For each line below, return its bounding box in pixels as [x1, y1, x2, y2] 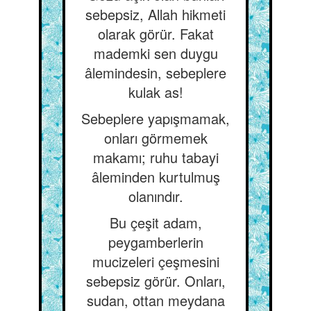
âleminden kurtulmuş [91, 167, 220, 187]
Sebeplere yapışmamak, [81, 108, 230, 128]
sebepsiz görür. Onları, [85, 271, 226, 291]
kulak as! [128, 82, 183, 102]
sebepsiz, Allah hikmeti [85, 4, 226, 24]
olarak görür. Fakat [97, 24, 214, 44]
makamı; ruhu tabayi [92, 147, 219, 167]
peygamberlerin [108, 232, 203, 252]
